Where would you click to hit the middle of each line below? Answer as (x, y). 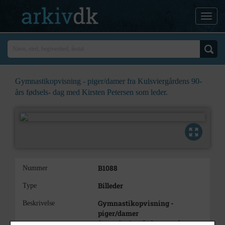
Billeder (110, 186)
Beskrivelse (39, 203)
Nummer (35, 168)
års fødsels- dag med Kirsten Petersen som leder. (91, 92)
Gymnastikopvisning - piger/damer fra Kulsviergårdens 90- (108, 81)
